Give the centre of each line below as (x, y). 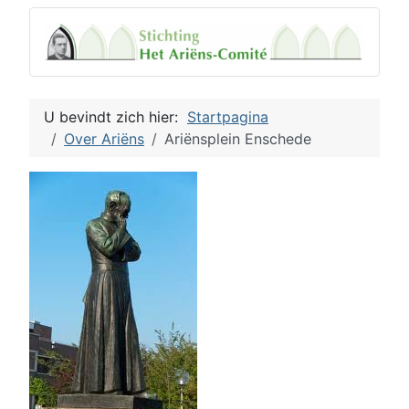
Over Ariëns (104, 138)
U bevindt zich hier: (115, 116)
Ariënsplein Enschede (238, 138)
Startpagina (228, 116)
